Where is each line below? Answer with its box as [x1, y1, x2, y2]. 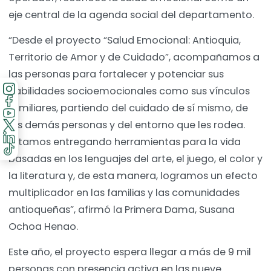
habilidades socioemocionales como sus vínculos [8, 84, 250, 99]
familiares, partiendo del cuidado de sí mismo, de [8, 101, 248, 116]
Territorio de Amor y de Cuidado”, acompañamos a [8, 50, 260, 65]
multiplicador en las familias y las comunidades [8, 186, 240, 200]
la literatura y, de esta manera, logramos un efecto [8, 169, 258, 183]
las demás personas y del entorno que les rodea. [8, 118, 245, 132]
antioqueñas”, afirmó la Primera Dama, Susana [8, 203, 235, 217]
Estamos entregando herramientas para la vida [8, 135, 241, 149]
